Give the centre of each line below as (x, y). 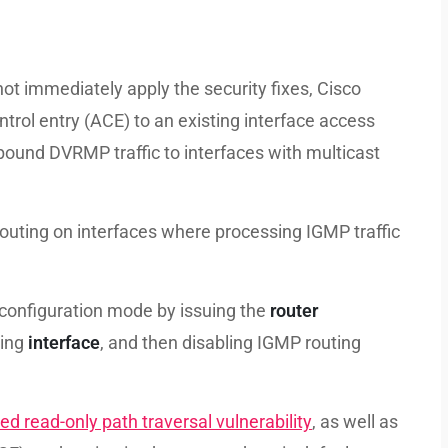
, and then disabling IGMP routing (230, 342)
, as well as (355, 421)
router (294, 310)
